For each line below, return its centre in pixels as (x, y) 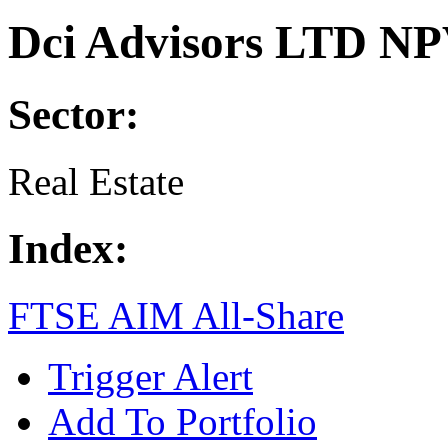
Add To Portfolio (182, 422)
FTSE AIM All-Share (176, 316)
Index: (68, 249)
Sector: (73, 115)
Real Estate (96, 182)
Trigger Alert (150, 377)
